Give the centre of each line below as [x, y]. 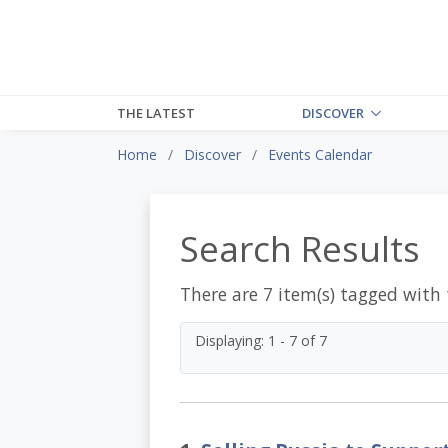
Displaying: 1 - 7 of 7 [260, 340]
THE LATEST [156, 112]
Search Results [299, 248]
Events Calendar [320, 154]
